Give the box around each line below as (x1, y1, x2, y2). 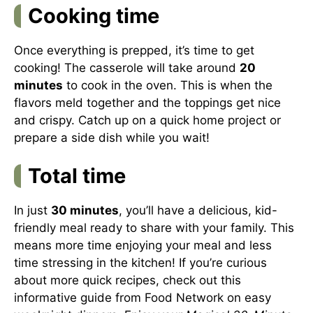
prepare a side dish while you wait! (14, 130, 210, 145)
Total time (28, 163, 126, 188)
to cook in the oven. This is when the (63, 78, 272, 92)
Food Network (145, 291, 224, 305)
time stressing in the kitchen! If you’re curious (14, 256, 267, 270)
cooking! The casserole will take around (14, 60, 240, 75)
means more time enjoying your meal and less (14, 238, 272, 252)
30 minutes (51, 203, 119, 217)
